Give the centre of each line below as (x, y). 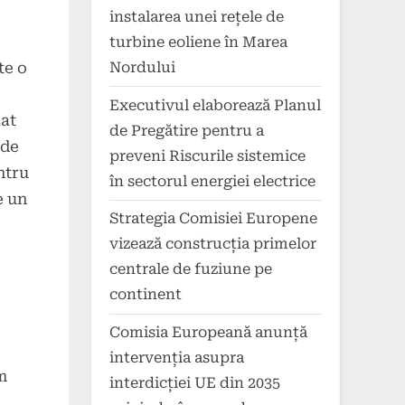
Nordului (142, 67)
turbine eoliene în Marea (198, 42)
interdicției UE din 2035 (195, 383)
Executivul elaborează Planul (215, 105)
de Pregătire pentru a (187, 130)
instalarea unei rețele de (197, 16)
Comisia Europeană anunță (208, 333)
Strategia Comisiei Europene (213, 219)
